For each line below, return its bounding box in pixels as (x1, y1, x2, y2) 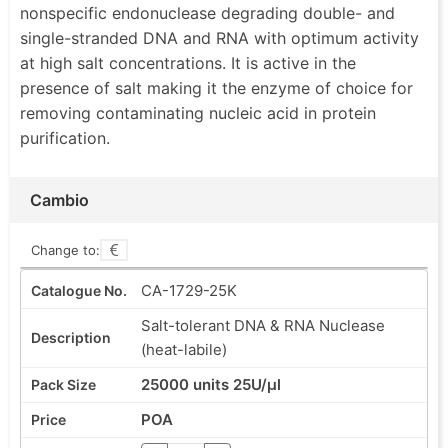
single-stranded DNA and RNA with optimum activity (20, 27, 419, 48)
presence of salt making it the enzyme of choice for (20, 77, 413, 98)
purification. (20, 127, 110, 148)
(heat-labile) (141, 339, 227, 359)
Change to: (31, 241, 100, 258)
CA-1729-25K (141, 280, 237, 300)
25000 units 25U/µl (141, 374, 281, 394)
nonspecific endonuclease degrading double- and (20, 2, 395, 23)
